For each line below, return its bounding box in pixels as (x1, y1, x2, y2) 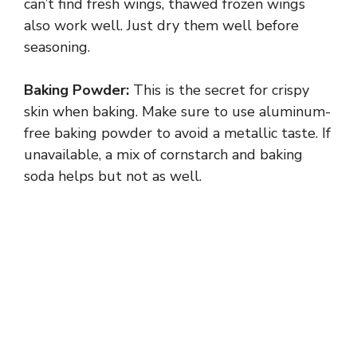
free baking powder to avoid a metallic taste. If (24, 124, 331, 143)
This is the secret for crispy (129, 80, 309, 100)
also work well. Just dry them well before (24, 16, 299, 36)
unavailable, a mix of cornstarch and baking (24, 145, 303, 165)
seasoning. (24, 37, 90, 57)
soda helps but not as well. (24, 167, 202, 186)
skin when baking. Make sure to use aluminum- (24, 102, 331, 122)
